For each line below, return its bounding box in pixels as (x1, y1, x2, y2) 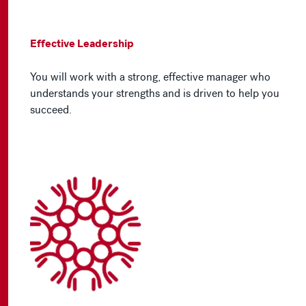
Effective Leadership (30, 36, 134, 51)
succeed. (30, 102, 72, 116)
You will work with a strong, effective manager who (30, 70, 270, 83)
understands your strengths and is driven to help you (30, 86, 279, 100)
